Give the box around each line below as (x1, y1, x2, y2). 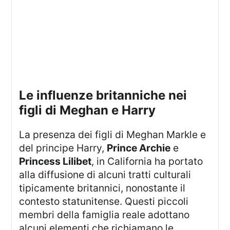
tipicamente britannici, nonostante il (19, 182, 186, 195)
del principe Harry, (19, 142, 107, 155)
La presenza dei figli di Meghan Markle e (19, 128, 25, 141)
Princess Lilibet (19, 155, 92, 168)
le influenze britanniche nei (19, 88, 27, 103)
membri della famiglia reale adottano (19, 208, 190, 221)
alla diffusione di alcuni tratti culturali (19, 168, 191, 181)
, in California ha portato (91, 155, 203, 168)
